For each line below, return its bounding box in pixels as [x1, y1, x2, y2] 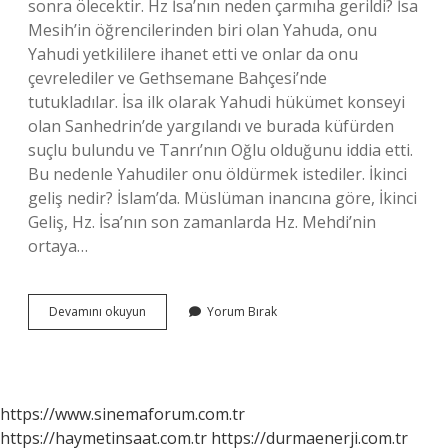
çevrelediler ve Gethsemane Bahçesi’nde [28, 67, 327, 89]
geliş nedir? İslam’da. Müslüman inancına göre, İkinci [28, 187, 417, 209]
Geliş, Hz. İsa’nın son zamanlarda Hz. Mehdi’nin [28, 211, 376, 233]
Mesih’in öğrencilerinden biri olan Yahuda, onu [28, 19, 377, 41]
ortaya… [28, 235, 88, 257]
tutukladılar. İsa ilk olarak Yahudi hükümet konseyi [28, 91, 405, 113]
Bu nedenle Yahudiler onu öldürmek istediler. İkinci [28, 163, 407, 185]
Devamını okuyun [49, 303, 146, 320]
